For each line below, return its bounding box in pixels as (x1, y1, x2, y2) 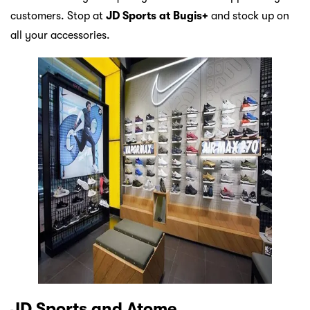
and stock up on (208, 10, 289, 23)
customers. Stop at (10, 10, 106, 23)
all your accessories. (10, 29, 110, 42)
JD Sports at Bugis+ (106, 10, 208, 23)
